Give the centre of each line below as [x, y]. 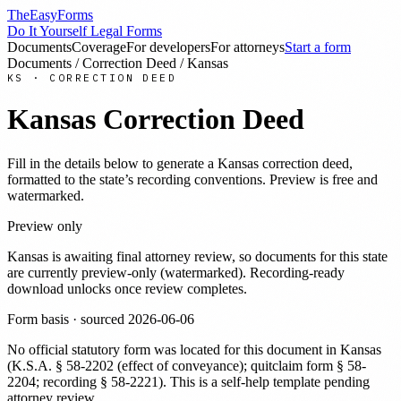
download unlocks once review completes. [127, 288]
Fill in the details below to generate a [112, 163]
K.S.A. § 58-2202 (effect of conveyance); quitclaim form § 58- [189, 365]
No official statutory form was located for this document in [174, 349]
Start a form [318, 47]
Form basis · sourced [68, 319]
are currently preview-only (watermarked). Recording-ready [176, 272]
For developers [168, 47]
